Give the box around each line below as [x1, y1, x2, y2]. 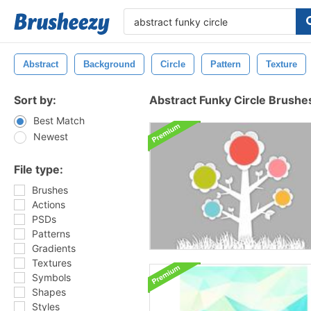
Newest [33, 131, 68, 142]
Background [83, 59, 135, 69]
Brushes [32, 184, 68, 196]
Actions [32, 199, 65, 210]
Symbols [32, 271, 71, 283]
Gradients [32, 242, 76, 254]
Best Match [33, 115, 85, 126]
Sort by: [14, 93, 56, 107]
